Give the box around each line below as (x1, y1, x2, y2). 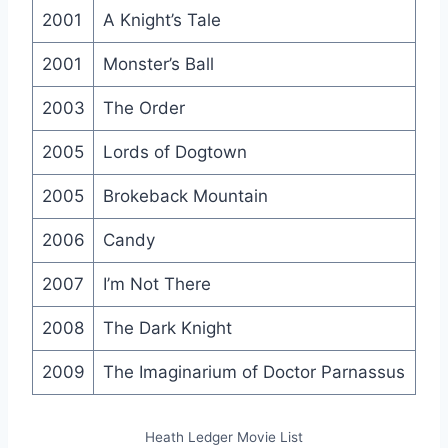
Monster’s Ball (102, 53, 214, 74)
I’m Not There (102, 273, 211, 294)
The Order (102, 97, 185, 118)
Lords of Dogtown (102, 141, 247, 162)
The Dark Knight (102, 317, 232, 338)
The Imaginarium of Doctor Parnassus (102, 361, 405, 382)
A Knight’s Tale (102, 9, 221, 30)
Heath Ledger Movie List (145, 428, 303, 445)
